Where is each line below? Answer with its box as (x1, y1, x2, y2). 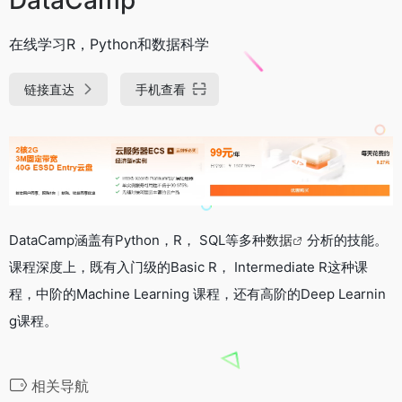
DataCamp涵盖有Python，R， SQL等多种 (9, 231, 266, 249)
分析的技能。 (307, 231, 388, 249)
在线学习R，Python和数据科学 (9, 34, 209, 53)
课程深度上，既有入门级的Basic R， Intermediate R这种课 (9, 258, 368, 275)
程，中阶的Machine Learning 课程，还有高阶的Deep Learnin (9, 284, 386, 302)
